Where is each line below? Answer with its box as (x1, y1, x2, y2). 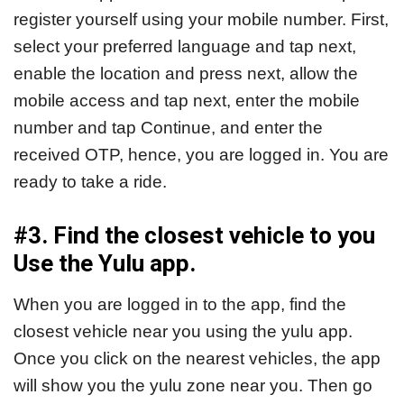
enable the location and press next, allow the (14, 64, 358, 84)
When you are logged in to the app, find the (14, 294, 346, 314)
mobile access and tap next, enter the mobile (14, 91, 360, 111)
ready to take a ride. (14, 172, 167, 192)
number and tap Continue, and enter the (14, 118, 323, 138)
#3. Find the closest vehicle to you (14, 221, 375, 249)
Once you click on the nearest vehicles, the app (14, 348, 381, 368)
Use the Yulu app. (14, 249, 196, 277)
